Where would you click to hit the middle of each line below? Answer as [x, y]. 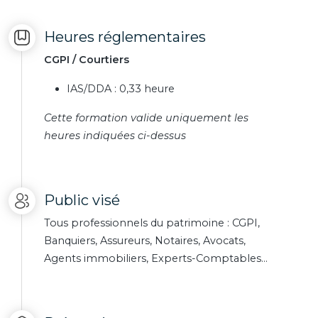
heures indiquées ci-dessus [115, 136]
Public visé [82, 200]
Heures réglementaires [125, 37]
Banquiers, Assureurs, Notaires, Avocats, [145, 241]
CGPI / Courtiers [87, 60]
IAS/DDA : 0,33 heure [121, 89]
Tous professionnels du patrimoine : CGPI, [152, 223]
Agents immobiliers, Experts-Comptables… [156, 258]
